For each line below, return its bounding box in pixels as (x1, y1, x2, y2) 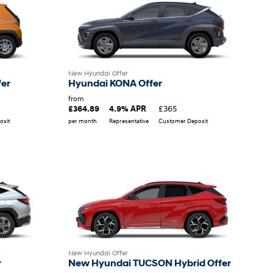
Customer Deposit (158, 116, 208, 126)
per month (68, 116, 97, 126)
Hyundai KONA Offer (68, 77, 162, 90)
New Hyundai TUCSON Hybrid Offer (68, 257, 231, 269)
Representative (108, 116, 149, 126)
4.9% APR (108, 104, 146, 114)
